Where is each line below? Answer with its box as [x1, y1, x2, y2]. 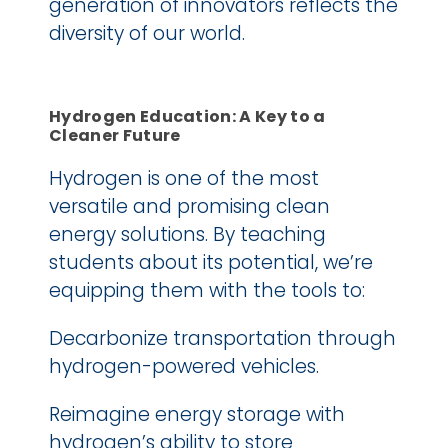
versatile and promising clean [49, 192, 330, 220]
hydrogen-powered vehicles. [49, 352, 319, 380]
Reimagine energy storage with [49, 400, 345, 428]
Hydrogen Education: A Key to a [49, 104, 326, 128]
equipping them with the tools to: [49, 276, 365, 304]
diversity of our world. [49, 19, 250, 47]
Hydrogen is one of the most [49, 164, 319, 192]
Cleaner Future [49, 123, 181, 147]
